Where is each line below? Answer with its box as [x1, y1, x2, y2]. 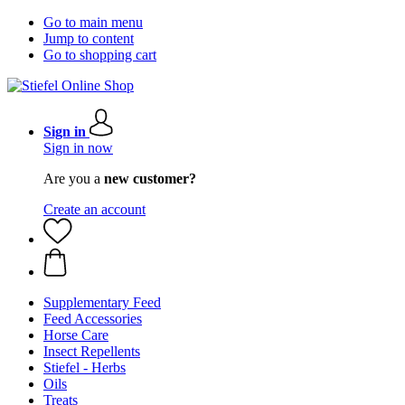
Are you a [43, 171, 104, 186]
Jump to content [43, 31, 134, 46]
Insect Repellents [43, 344, 140, 359]
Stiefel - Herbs [43, 360, 126, 375]
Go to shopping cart [43, 47, 156, 62]
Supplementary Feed [43, 295, 161, 310]
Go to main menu [43, 14, 143, 30]
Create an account [43, 202, 146, 217]
